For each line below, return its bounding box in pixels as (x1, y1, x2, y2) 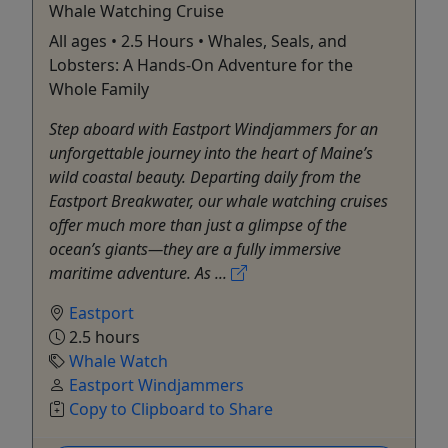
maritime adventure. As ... (49, 261, 231, 284)
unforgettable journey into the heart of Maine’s (49, 141, 373, 164)
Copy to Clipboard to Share (69, 397, 273, 420)
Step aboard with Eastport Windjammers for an (49, 117, 378, 140)
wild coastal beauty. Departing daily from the (49, 165, 361, 188)
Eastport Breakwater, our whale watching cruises (49, 189, 388, 212)
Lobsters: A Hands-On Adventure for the (49, 53, 353, 76)
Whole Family (49, 77, 149, 100)
